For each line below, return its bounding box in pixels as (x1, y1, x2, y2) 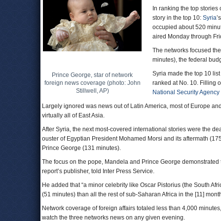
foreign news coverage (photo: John (44, 79, 141, 86)
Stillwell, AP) (75, 87, 109, 94)
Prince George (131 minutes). (42, 145, 121, 151)
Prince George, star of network (52, 72, 133, 78)
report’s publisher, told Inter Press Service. (42, 168, 154, 175)
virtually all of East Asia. (42, 112, 105, 119)
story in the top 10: (152, 14, 203, 21)
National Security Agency (152, 89, 220, 96)
